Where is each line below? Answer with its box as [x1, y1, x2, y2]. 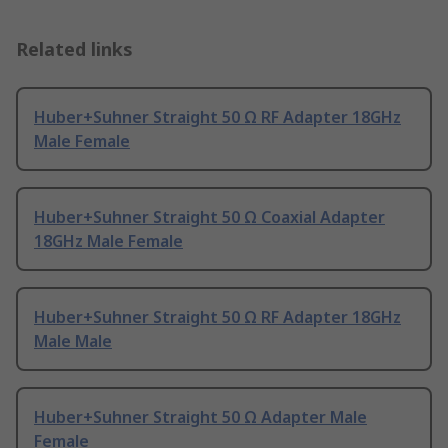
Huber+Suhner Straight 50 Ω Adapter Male [34, 406, 367, 429]
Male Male [34, 330, 112, 353]
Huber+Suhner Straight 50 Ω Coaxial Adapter [34, 206, 385, 229]
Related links [16, 37, 133, 62]
